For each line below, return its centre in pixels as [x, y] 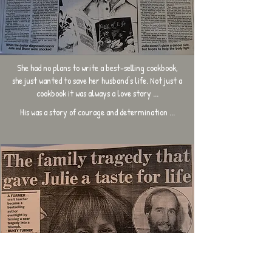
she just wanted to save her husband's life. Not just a [97, 80]
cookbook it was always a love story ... [97, 93]
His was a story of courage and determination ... [97, 112]
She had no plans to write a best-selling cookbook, [97, 68]
